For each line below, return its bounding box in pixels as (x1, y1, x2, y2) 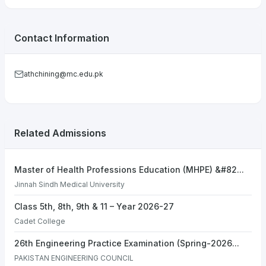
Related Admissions (14, 127, 106, 139)
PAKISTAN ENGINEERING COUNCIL (14, 254, 134, 262)
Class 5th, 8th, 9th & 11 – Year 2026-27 (14, 201, 174, 211)
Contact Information (14, 32, 109, 44)
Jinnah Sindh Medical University (14, 180, 125, 189)
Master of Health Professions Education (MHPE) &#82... (14, 164, 244, 175)
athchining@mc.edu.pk (24, 69, 103, 78)
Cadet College (14, 217, 65, 226)
